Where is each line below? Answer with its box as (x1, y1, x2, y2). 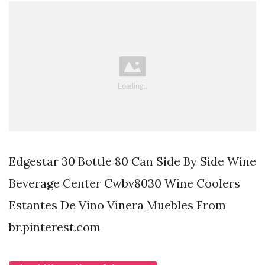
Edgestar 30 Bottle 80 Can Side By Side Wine (9, 154, 256, 169)
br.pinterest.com (9, 219, 101, 235)
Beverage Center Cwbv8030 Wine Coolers (9, 176, 240, 191)
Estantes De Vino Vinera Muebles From (9, 198, 226, 213)
